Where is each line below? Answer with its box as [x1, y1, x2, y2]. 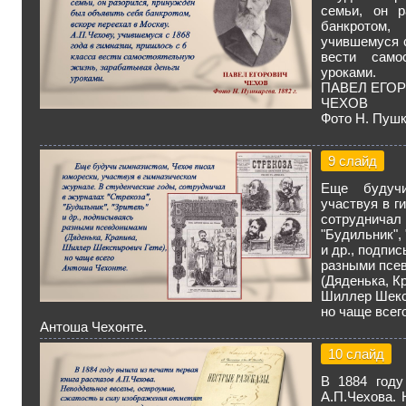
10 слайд [328, 345, 384, 362]
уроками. [321, 63, 376, 80]
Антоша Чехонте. [40, 318, 147, 334]
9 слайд [328, 152, 377, 169]
